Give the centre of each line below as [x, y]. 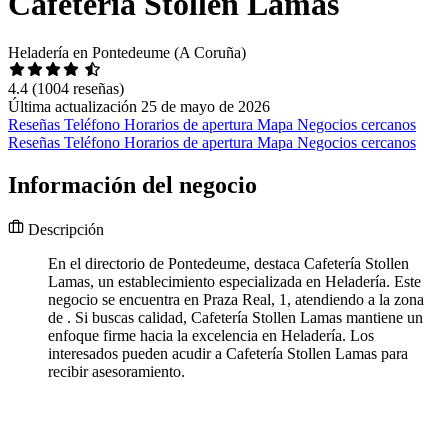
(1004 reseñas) [78, 89]
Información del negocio [132, 185]
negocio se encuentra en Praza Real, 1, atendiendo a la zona [236, 300]
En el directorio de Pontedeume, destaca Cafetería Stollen [228, 264]
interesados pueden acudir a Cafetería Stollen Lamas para [228, 354]
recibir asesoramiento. [116, 372]
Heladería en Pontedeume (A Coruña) [127, 53]
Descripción [64, 230]
